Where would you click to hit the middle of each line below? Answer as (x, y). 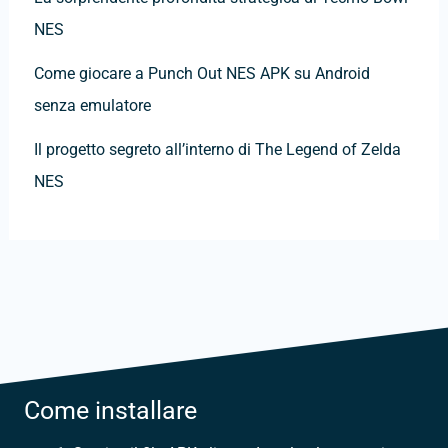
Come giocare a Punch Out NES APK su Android (201, 74)
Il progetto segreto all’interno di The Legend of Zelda (217, 150)
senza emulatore (92, 106)
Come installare (110, 411)
